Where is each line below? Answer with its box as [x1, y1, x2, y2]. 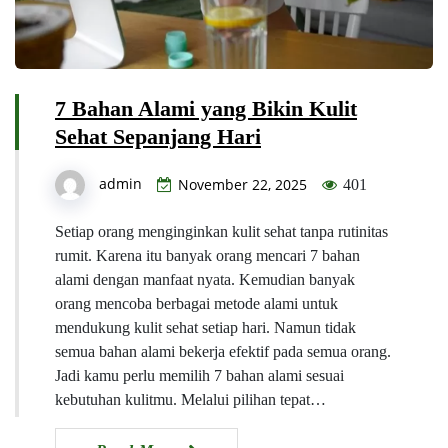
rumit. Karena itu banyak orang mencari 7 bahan [55, 246, 360, 264]
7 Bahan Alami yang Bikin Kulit [55, 95, 357, 121]
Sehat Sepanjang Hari [55, 123, 261, 149]
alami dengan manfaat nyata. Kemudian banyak [55, 270, 355, 288]
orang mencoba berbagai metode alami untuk [55, 294, 338, 312]
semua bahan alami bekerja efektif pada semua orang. [55, 342, 391, 360]
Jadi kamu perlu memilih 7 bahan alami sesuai [55, 366, 344, 384]
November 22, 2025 [178, 174, 307, 194]
